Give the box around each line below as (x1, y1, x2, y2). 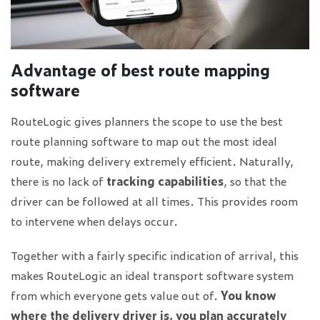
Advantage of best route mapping (11, 58, 270, 82)
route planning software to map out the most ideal (11, 132, 277, 150)
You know (221, 286, 276, 304)
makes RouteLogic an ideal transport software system (11, 266, 294, 284)
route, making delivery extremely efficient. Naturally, (11, 152, 294, 170)
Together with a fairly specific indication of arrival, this (11, 246, 299, 264)
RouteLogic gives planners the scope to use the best (11, 112, 283, 130)
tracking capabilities (106, 172, 224, 190)
